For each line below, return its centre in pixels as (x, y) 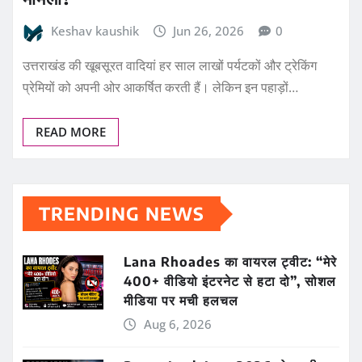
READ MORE (71, 132)
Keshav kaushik (95, 30)
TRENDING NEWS (122, 214)
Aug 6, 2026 (177, 324)
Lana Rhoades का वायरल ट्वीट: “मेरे (230, 262)
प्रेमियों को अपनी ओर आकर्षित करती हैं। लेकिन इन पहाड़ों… (160, 88)
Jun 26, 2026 (209, 30)
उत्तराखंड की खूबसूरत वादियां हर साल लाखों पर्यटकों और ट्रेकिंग (170, 66)
